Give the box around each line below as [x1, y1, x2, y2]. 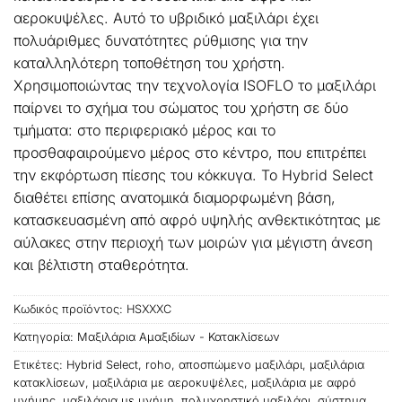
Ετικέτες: [13, 357, 66, 371]
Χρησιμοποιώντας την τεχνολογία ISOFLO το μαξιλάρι [13, 75, 376, 94]
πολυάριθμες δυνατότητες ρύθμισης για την [13, 31, 308, 49]
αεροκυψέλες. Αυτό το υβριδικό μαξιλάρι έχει [13, 8, 319, 27]
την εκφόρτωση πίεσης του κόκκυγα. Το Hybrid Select [13, 165, 373, 184]
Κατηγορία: [13, 329, 77, 344]
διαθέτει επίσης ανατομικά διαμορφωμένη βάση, [13, 188, 336, 206]
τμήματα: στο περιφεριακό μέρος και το [13, 120, 275, 139]
